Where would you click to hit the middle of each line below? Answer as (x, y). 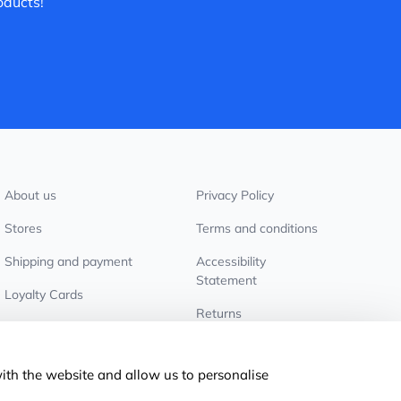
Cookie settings (240, 346)
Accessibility (230, 261)
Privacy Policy (235, 195)
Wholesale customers (68, 328)
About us (31, 195)
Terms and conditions (256, 228)
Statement (226, 280)
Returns (218, 313)
